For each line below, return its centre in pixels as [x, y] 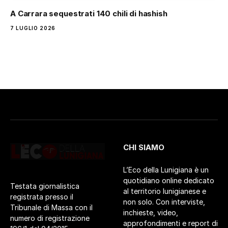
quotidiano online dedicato [169, 180]
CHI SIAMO [144, 147]
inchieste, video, [151, 212]
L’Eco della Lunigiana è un [166, 169]
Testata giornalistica [45, 186]
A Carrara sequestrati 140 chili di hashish [89, 13]
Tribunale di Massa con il [51, 208]
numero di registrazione [50, 218]
